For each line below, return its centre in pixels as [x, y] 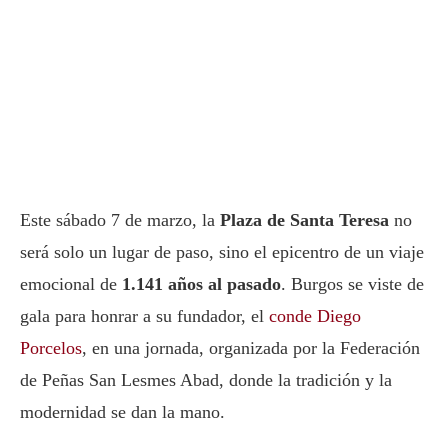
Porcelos [51, 348]
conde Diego [315, 316]
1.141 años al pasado [201, 284]
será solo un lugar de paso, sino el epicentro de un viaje [222, 252]
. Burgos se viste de [352, 284]
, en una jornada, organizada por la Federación [251, 348]
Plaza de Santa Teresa [304, 220]
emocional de [71, 284]
